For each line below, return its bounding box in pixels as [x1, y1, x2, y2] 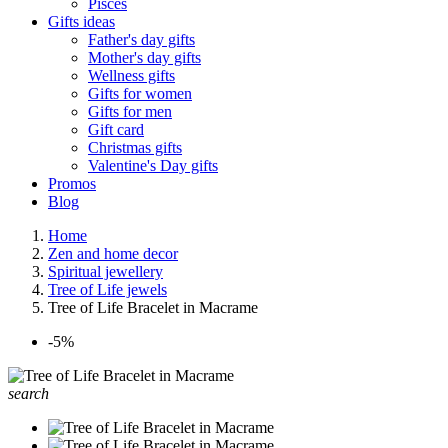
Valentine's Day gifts [88, 157, 218, 174]
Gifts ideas [48, 13, 115, 30]
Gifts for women [88, 85, 192, 102]
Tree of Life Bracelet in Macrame [48, 299, 258, 316]
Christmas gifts [88, 139, 182, 156]
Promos [48, 175, 96, 192]
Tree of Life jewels [48, 281, 167, 298]
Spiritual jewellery [48, 263, 163, 280]
